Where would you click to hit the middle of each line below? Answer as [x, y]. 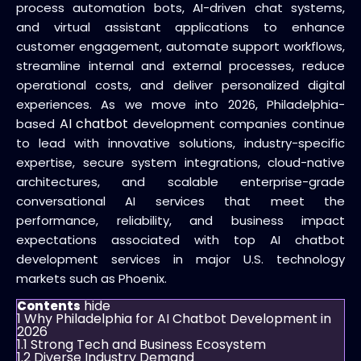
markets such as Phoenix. [91, 278]
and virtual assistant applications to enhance [180, 27]
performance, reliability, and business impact [180, 220]
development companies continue [237, 124]
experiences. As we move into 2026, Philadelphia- [180, 104]
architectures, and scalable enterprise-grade [180, 182]
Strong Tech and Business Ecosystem [148, 344]
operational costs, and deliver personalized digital [180, 85]
